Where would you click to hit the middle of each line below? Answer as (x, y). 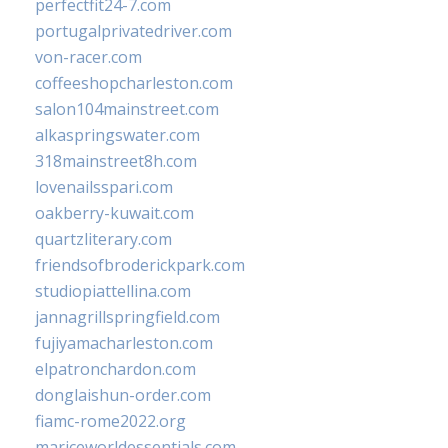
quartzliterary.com (103, 239)
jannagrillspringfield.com (127, 317)
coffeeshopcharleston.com (134, 83)
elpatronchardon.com (115, 369)
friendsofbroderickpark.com (140, 265)
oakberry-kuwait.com (114, 213)
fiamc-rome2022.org (110, 421)
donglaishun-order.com (123, 395)
